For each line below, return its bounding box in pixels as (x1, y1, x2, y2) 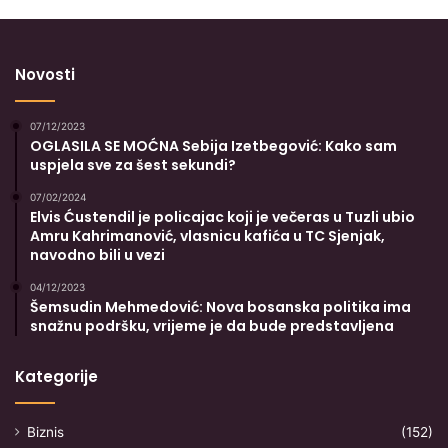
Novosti (15, 63, 75, 85)
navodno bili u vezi (30, 244, 165, 265)
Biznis (27, 423, 64, 440)
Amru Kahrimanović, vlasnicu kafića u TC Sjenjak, (30, 225, 385, 246)
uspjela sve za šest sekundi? (30, 154, 236, 175)
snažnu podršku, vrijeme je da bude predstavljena (30, 315, 394, 336)
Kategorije (15, 365, 98, 387)
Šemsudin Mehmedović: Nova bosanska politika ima (30, 296, 411, 317)
